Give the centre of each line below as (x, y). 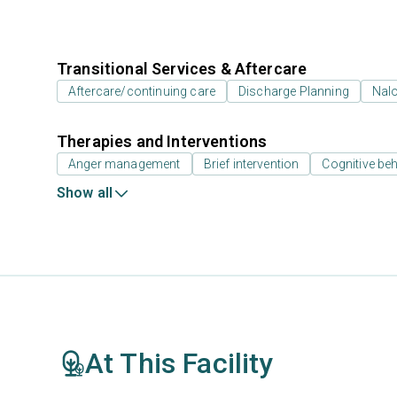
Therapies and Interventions (162, 141)
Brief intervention (251, 164)
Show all (85, 193)
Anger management (125, 164)
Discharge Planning (294, 91)
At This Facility (179, 363)
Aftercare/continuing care (142, 91)
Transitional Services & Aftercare (182, 69)
